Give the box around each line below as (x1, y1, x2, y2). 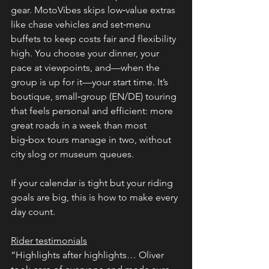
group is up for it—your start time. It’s (11, 76, 171, 88)
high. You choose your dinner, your (11, 47, 162, 59)
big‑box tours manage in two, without (11, 133, 174, 145)
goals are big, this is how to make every (11, 191, 180, 203)
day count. (11, 205, 55, 217)
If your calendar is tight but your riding (11, 177, 175, 189)
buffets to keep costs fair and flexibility (11, 32, 178, 44)
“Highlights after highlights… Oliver (11, 249, 166, 261)
